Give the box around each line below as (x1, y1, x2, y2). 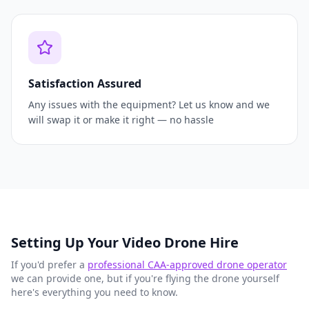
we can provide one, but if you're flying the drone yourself (11, 272, 279, 286)
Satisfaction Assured (28, 76, 141, 92)
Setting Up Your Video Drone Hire (11, 233, 239, 252)
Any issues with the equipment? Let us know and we (28, 98, 270, 112)
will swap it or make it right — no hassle (28, 113, 214, 127)
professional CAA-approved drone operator (88, 258, 287, 272)
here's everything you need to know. (11, 286, 178, 299)
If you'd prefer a (11, 258, 88, 272)
